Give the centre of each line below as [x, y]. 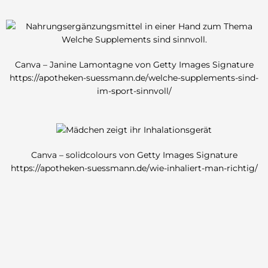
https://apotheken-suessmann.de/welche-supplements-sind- [134, 78]
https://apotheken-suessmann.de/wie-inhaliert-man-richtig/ [134, 168]
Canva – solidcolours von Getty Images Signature [134, 155]
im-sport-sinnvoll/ [134, 91]
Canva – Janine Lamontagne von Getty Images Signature [134, 65]
